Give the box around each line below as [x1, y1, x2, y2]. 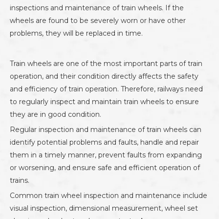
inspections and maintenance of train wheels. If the [10, 3, 184, 12]
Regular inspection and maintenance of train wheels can [10, 125, 201, 134]
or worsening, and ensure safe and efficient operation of [10, 163, 200, 172]
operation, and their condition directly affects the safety [10, 71, 198, 81]
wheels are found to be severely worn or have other [10, 16, 186, 25]
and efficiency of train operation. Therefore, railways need [10, 84, 203, 93]
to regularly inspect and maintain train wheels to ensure [10, 97, 199, 106]
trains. [10, 175, 29, 185]
